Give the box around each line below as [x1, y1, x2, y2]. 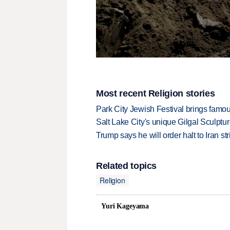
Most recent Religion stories [96, 88, 215, 99]
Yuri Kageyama [101, 202, 149, 210]
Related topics [96, 160, 157, 171]
